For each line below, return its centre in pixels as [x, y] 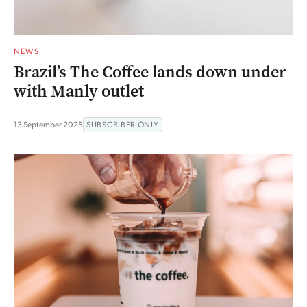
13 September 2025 [48, 124]
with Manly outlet [79, 91]
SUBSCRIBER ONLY [123, 124]
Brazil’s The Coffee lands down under [150, 72]
